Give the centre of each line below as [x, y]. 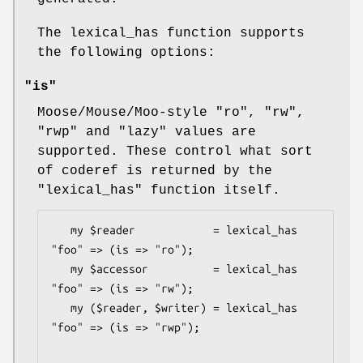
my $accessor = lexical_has [61, 269]
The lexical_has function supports [171, 33]
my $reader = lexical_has [61, 230]
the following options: [126, 52]
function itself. [211, 190]
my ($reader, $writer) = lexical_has [61, 307]
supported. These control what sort [175, 151]
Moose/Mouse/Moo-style [126, 112]
